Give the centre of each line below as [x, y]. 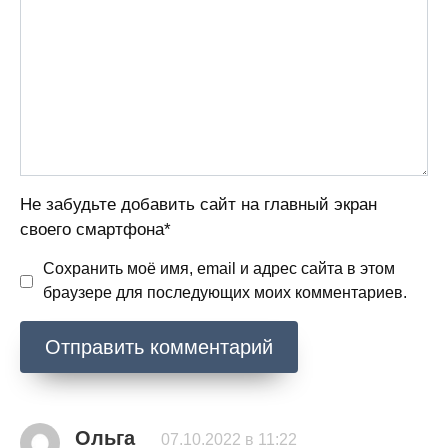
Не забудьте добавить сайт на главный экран [198, 205]
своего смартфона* [95, 230]
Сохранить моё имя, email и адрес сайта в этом [219, 269]
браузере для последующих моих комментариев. [225, 293]
